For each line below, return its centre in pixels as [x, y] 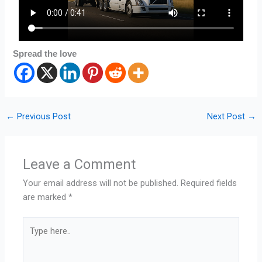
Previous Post [42, 117]
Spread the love [45, 54]
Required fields [209, 183]
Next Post [227, 117]
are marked [46, 197]
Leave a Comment [80, 165]
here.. [33, 238]
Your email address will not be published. [101, 183]
